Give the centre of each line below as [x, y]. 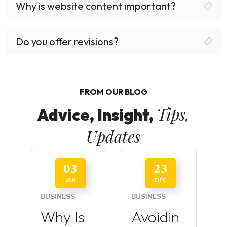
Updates [113, 136]
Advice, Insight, [97, 115]
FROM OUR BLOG [113, 91]
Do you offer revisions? [67, 41]
